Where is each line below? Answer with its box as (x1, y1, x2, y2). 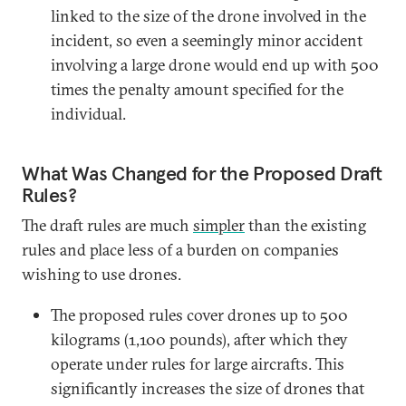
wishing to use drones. (22, 264, 181, 285)
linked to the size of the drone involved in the (51, 5, 366, 26)
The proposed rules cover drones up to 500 (51, 304, 348, 325)
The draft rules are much (22, 215, 193, 236)
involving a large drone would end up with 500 (51, 54, 379, 75)
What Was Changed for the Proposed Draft (22, 160, 382, 186)
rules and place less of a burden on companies (22, 239, 339, 260)
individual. (51, 103, 126, 124)
